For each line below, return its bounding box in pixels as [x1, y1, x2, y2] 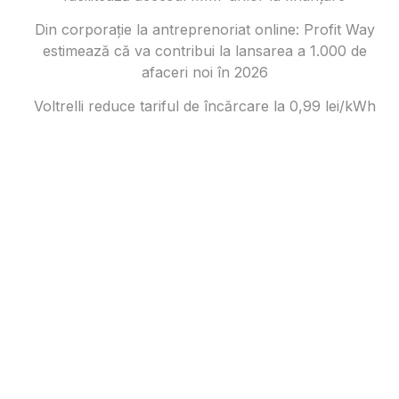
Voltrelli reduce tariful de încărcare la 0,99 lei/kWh [33, 96, 376, 115]
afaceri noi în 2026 [141, 62, 268, 81]
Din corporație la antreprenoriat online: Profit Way [34, 20, 375, 38]
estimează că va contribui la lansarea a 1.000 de [42, 41, 367, 60]
